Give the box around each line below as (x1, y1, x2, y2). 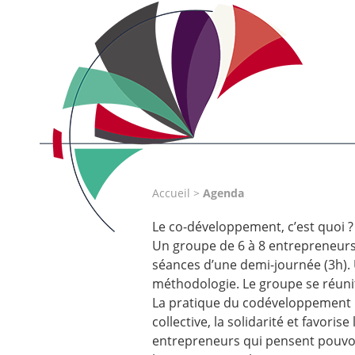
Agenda (203, 186, 244, 200)
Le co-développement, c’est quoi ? (152, 218, 353, 236)
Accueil (152, 186, 190, 200)
